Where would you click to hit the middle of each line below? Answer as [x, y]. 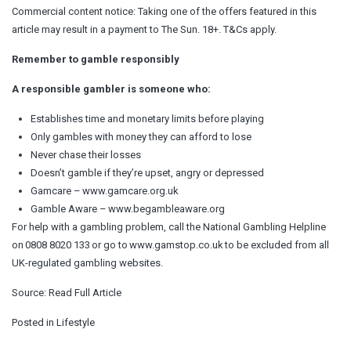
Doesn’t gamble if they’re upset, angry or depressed [148, 172]
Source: [30, 292]
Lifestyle [76, 322]
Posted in [34, 322]
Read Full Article [85, 292]
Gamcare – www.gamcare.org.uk [106, 190]
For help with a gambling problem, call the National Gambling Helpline [169, 226]
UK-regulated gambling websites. [87, 262]
